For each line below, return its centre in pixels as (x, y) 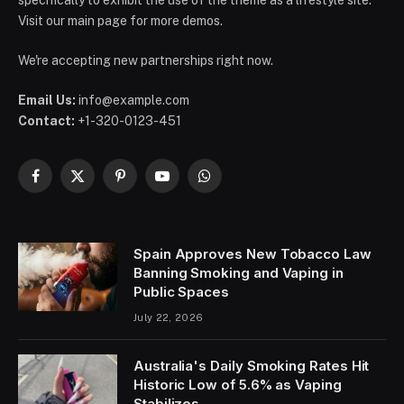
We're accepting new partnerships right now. (146, 61)
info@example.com (134, 101)
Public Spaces (182, 292)
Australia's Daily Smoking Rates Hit (252, 366)
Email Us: (47, 101)
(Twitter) (101, 202)
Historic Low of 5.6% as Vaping (238, 385)
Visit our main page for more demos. (120, 21)
